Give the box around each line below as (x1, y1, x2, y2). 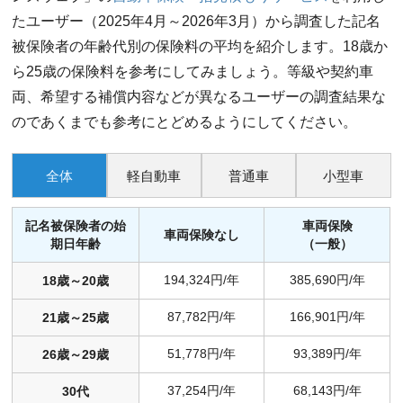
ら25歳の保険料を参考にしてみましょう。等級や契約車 (12, 64, 374, 79)
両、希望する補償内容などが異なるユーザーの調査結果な (12, 89, 387, 104)
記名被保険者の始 (25, 219, 127, 233)
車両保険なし (164, 228, 240, 242)
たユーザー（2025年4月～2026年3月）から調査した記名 (12, 13, 381, 29)
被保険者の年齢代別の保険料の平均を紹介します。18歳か (12, 39, 389, 54)
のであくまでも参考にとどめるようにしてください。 (12, 114, 358, 130)
